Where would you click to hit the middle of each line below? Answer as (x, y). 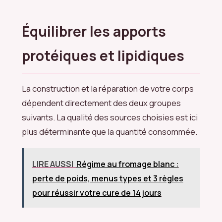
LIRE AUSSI (53, 164)
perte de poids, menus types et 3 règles (108, 178)
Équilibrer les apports (94, 31)
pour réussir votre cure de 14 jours (97, 193)
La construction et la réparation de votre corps (108, 89)
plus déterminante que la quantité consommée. (110, 132)
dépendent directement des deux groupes (101, 103)
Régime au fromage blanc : (127, 164)
